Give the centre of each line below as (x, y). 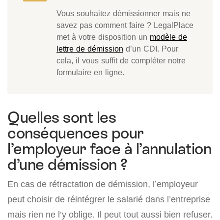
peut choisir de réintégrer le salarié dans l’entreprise (109, 199)
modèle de (168, 37)
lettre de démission (90, 49)
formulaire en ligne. (90, 72)
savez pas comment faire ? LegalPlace (125, 25)
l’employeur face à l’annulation (110, 149)
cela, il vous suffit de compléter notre (121, 61)
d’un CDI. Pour (151, 49)
